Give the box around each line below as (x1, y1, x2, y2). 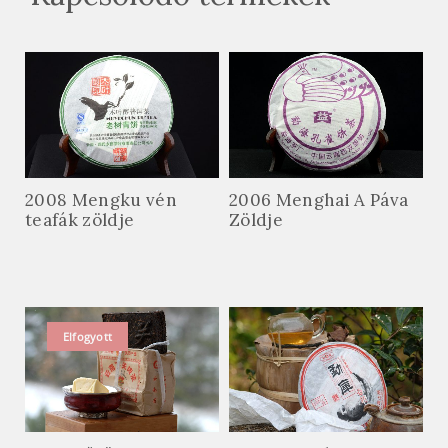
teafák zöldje (25, 212, 135, 235)
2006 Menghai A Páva (229, 192, 409, 215)
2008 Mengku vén (25, 192, 178, 215)
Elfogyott (63, 332, 112, 348)
